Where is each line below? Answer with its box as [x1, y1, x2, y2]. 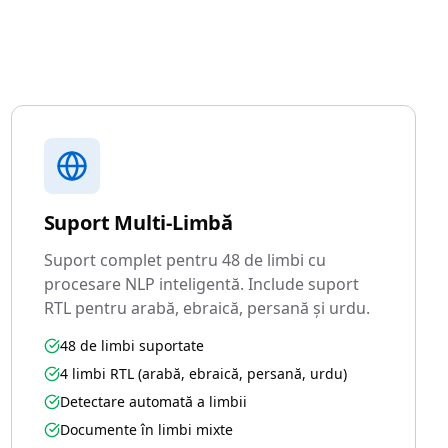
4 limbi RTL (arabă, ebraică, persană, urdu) [59, 364, 347, 383]
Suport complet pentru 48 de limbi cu [43, 249, 326, 271]
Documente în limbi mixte [59, 420, 233, 439]
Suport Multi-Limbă [43, 209, 234, 236]
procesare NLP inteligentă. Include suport [43, 273, 359, 295]
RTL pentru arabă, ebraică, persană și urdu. [43, 297, 370, 319]
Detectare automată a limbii [59, 392, 247, 411]
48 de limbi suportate [59, 336, 204, 355]
